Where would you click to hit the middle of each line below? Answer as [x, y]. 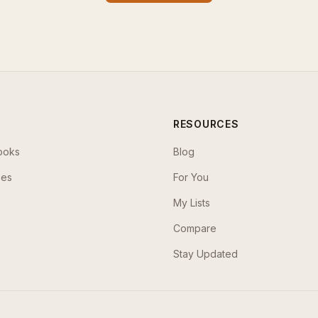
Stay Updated [205, 254]
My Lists [192, 203]
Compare [195, 228]
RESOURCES [206, 124]
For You [191, 177]
